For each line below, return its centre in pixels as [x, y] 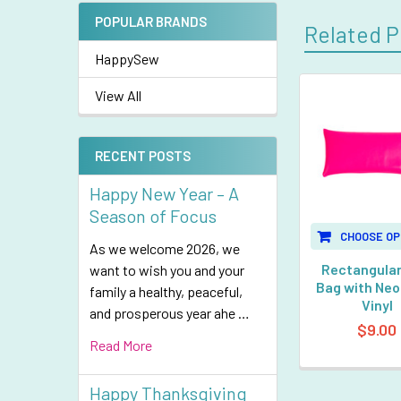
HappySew [127, 59]
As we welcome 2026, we [165, 248]
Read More [121, 345]
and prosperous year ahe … [170, 313]
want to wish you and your [167, 270]
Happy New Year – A [164, 193]
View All [118, 95]
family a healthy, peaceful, [166, 291]
